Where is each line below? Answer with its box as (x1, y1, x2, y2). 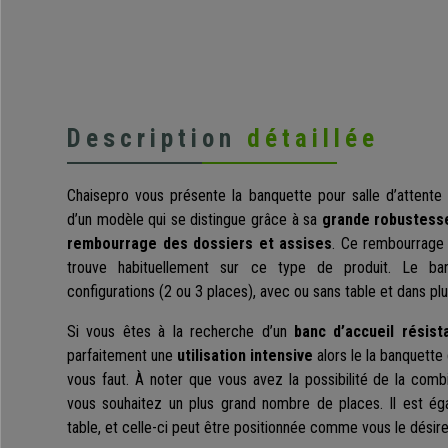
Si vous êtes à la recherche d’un (67, 322, 294, 342)
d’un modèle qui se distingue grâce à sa (67, 210, 322, 230)
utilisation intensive (177, 346, 313, 366)
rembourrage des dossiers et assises (67, 234, 332, 254)
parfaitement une (67, 346, 177, 366)
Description (67, 124, 247, 154)
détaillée (247, 124, 379, 154)
